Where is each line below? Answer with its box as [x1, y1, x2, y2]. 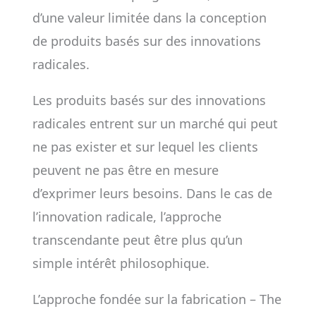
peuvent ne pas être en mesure [32, 162, 219, 178]
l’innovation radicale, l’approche [32, 208, 221, 225]
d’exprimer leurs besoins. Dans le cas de [32, 185, 272, 202]
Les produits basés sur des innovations [32, 92, 266, 109]
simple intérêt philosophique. [32, 255, 209, 272]
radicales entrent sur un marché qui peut [32, 115, 278, 132]
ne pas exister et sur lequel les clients [32, 138, 258, 155]
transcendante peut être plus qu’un [32, 231, 243, 248]
